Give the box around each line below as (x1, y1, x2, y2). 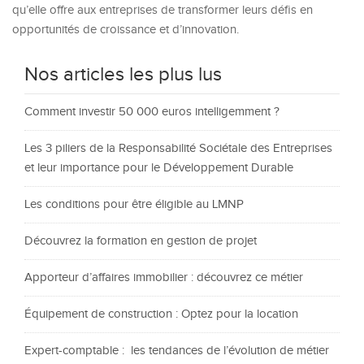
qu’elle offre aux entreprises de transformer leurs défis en (12, 2, 313, 17)
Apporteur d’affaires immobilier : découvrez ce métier (24, 270, 303, 284)
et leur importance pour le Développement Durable (24, 160, 293, 175)
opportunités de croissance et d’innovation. (12, 22, 239, 37)
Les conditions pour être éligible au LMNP (24, 197, 244, 211)
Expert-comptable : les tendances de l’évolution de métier (24, 343, 329, 357)
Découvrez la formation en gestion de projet (24, 233, 257, 248)
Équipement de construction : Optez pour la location (24, 306, 298, 321)
